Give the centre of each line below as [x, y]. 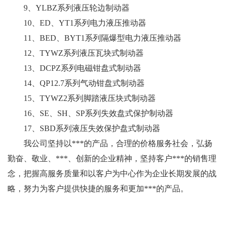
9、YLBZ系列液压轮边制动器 [69, 8]
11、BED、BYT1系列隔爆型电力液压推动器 [94, 38]
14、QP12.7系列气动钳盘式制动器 [76, 83]
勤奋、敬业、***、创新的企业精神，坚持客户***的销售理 [112, 158]
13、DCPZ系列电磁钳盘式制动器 [74, 68]
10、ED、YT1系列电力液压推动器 [77, 23]
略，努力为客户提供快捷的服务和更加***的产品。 [98, 188]
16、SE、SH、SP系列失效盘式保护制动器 [90, 113]
